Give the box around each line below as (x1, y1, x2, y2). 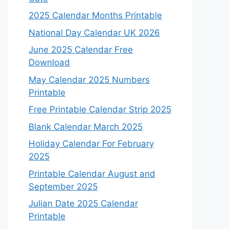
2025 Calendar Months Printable (29, 10, 162, 20)
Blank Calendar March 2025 (29, 121, 143, 132)
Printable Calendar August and (29, 168, 155, 179)
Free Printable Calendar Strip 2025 (29, 104, 171, 114)
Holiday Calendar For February (29, 139, 154, 149)
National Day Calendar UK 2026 (29, 27, 160, 38)
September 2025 (29, 181, 98, 192)
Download (29, 57, 70, 67)
